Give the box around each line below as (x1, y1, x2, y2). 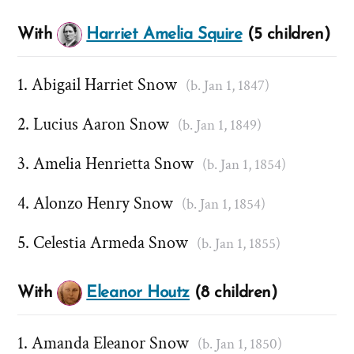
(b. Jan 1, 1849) (177, 115, 262, 136)
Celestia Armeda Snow (33, 232, 188, 255)
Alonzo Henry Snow (33, 192, 173, 216)
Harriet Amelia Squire (86, 26, 243, 43)
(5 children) (242, 26, 330, 43)
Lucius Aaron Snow (33, 113, 169, 137)
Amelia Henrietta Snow (33, 153, 194, 176)
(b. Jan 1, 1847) (185, 76, 269, 96)
